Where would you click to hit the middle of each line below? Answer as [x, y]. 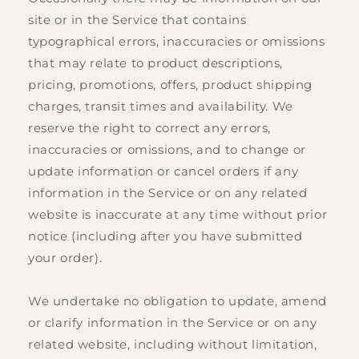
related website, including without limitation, [173, 345]
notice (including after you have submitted [165, 236]
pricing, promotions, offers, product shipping [171, 85]
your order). [65, 258]
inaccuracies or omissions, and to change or [167, 150]
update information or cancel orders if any [163, 171]
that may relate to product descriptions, [156, 63]
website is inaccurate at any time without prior [178, 215]
